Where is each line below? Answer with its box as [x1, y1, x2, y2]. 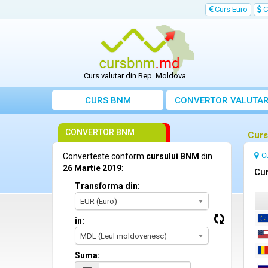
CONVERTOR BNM [65, 127, 135, 138]
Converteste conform [63, 151, 146, 162]
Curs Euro [213, 5, 248, 14]
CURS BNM [84, 95, 131, 106]
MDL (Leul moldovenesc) [80, 232, 167, 241]
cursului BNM [146, 151, 199, 162]
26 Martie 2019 [63, 163, 121, 173]
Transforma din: [75, 181, 140, 191]
